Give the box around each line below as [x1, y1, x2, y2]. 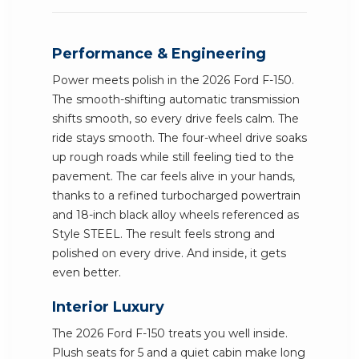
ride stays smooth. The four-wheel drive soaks [52, 131, 307, 145]
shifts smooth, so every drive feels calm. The [52, 111, 299, 126]
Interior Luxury [52, 298, 164, 316]
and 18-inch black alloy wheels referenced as [52, 208, 299, 222]
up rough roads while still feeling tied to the [52, 150, 294, 164]
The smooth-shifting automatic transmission [52, 92, 300, 107]
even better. [52, 265, 121, 280]
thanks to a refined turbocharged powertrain [52, 188, 301, 203]
